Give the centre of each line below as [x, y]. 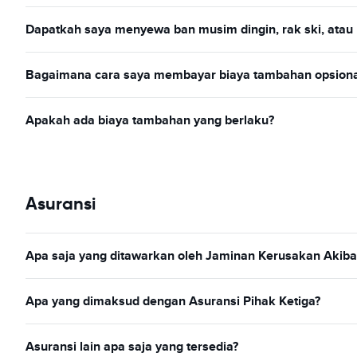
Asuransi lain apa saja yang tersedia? [132, 346]
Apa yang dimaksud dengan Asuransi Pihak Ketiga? [173, 301]
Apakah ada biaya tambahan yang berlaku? [150, 120]
